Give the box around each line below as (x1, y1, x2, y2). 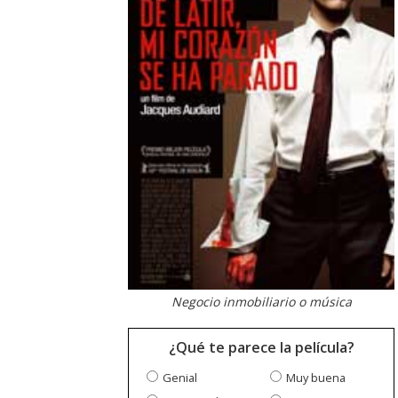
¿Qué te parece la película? (168, 338, 354, 358)
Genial (163, 370, 197, 386)
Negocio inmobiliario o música (171, 293, 352, 311)
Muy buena (286, 370, 346, 386)
